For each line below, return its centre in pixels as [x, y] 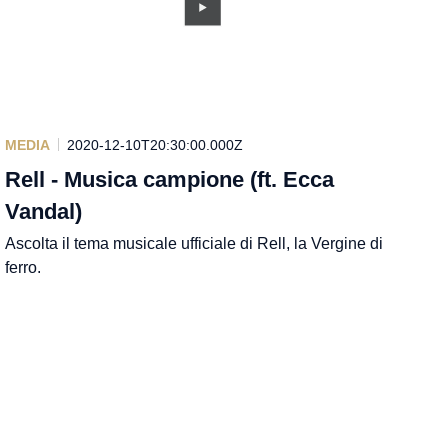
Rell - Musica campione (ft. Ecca [170, 179]
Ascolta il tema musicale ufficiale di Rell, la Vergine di [194, 243]
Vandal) [44, 211]
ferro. [23, 267]
